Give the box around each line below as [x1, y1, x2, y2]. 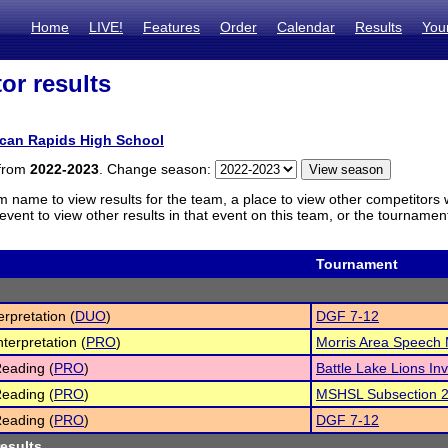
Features [143, 19, 200, 35]
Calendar [277, 19, 335, 35]
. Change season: [99, 161, 215, 177]
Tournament [316, 256, 398, 272]
